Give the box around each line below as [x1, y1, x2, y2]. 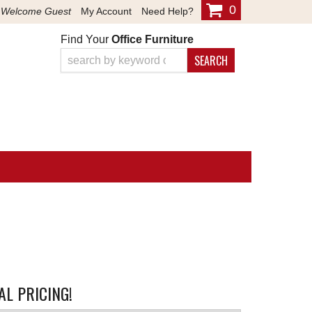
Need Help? [141, 6, 194, 17]
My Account [81, 6, 132, 17]
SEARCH [194, 52, 228, 69]
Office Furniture [111, 33, 194, 45]
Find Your [60, 33, 111, 45]
